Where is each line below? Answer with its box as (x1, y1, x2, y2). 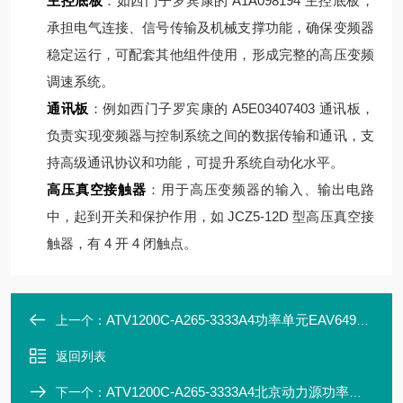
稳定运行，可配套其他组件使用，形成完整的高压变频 (47, 47, 374, 62)
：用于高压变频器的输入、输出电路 (147, 182, 375, 197)
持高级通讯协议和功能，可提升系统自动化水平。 (47, 155, 344, 170)
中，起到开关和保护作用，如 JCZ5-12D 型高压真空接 (47, 209, 374, 224)
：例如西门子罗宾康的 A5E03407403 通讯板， (88, 101, 374, 116)
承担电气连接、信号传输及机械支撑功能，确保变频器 (47, 20, 374, 35)
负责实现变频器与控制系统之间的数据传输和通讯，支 (47, 128, 374, 143)
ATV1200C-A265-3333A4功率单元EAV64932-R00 (106, 312, 356, 327)
